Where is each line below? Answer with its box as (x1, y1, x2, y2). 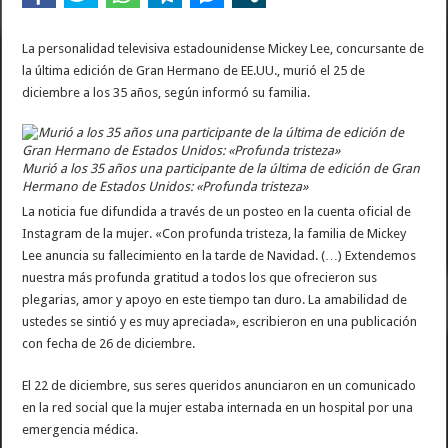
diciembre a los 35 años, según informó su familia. (22, 85, 311, 100)
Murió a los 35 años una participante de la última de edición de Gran (22, 161, 421, 176)
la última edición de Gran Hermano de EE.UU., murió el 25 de (22, 63, 366, 78)
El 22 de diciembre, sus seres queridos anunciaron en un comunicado (22, 378, 417, 393)
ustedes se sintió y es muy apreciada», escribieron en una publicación (22, 314, 418, 329)
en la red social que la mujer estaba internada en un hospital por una (22, 400, 414, 415)
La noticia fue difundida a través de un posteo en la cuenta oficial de (22, 204, 412, 219)
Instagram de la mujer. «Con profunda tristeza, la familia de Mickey (22, 226, 407, 241)
